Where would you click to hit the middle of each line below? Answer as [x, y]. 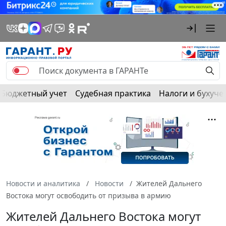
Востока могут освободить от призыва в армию [89, 195]
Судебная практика [113, 93]
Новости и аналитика [43, 183]
